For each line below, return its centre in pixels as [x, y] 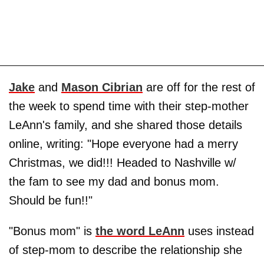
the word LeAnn [140, 231]
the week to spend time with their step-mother [129, 106]
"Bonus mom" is [52, 231]
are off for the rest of [199, 87]
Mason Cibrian [102, 87]
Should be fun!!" [51, 200]
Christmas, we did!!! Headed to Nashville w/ [123, 162]
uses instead [219, 231]
